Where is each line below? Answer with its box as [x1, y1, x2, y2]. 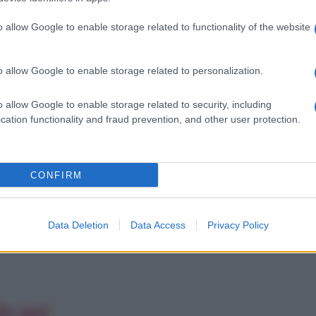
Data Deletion [47, 219, 109, 231]
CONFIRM [30, 169, 83, 181]
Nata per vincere [157, 160, 274, 179]
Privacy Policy [207, 219, 269, 231]
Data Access [130, 219, 186, 231]
